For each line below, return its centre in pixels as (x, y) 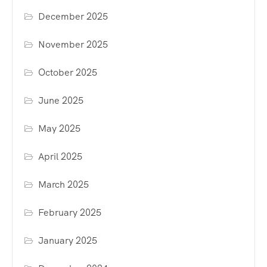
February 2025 (70, 213)
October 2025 (68, 73)
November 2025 (73, 45)
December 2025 (73, 17)
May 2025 (60, 129)
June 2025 (61, 101)
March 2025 (64, 185)
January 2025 (68, 241)
